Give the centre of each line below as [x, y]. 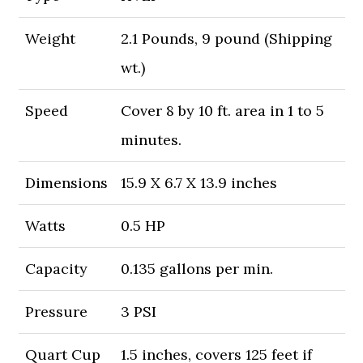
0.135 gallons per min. [196, 269]
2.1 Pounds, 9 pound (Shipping [226, 39]
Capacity [56, 269]
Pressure [56, 312]
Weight [50, 39]
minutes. [151, 140]
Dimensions [66, 183]
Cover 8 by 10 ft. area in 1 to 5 [222, 111]
